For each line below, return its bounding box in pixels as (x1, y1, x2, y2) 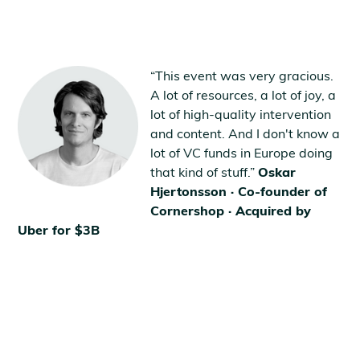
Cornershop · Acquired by (150, 202, 312, 219)
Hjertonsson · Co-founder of (150, 182, 328, 199)
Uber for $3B (18, 221, 100, 238)
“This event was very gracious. (150, 67, 334, 84)
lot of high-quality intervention (150, 105, 332, 122)
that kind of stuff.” (150, 163, 259, 180)
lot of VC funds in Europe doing (150, 144, 333, 161)
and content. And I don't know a (150, 125, 341, 141)
